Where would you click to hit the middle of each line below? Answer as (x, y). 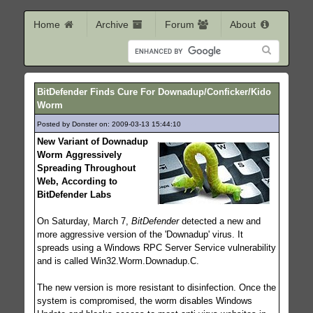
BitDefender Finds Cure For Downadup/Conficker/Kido (154, 92)
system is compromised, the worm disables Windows (144, 300)
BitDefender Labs (74, 194)
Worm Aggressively (79, 154)
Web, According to (77, 181)
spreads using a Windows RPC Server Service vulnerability (156, 247)
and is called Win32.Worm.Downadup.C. (118, 261)
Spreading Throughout (86, 168)
